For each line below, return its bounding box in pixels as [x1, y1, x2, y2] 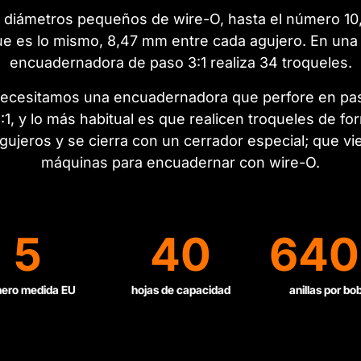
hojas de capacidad [131, 283, 230, 297]
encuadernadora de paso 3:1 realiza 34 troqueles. [9, 54, 352, 72]
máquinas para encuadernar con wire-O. [41, 154, 320, 172]
